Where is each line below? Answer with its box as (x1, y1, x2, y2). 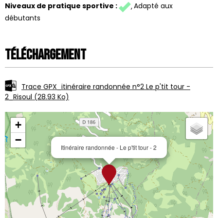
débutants (5, 13, 40, 23)
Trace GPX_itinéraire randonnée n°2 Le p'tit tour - (21, 81, 190, 91)
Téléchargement (5, 46, 86, 64)
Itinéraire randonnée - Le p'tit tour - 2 (61, 143, 157, 151)
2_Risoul (5, 91, 34, 102)
